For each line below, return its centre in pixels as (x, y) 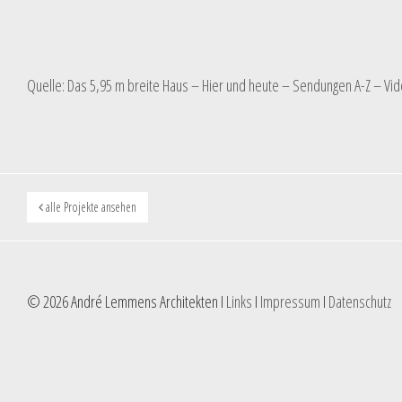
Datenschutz (360, 301)
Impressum (290, 301)
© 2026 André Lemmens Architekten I (127, 301)
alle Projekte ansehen (90, 207)
